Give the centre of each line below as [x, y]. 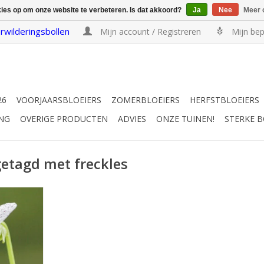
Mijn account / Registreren [151, 32]
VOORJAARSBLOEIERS [59, 100]
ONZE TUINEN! [185, 119]
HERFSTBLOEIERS [225, 100]
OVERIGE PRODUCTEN [64, 119]
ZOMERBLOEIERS [146, 100]
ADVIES [132, 119]
